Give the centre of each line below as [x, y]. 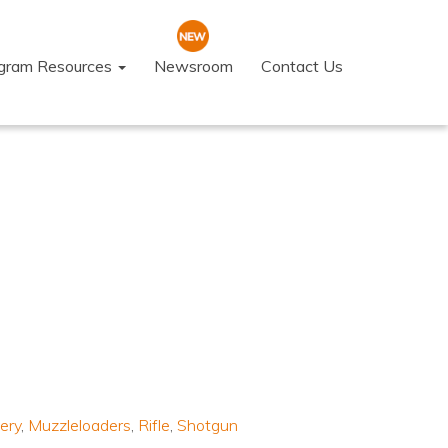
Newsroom [193, 66]
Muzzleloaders [79, 425]
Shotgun [207, 425]
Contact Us [302, 66]
